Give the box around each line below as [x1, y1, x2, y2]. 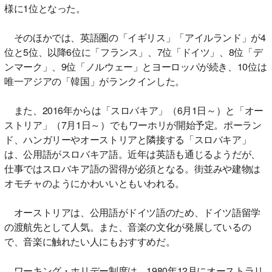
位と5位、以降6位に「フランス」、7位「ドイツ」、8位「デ [4, 44, 263, 59]
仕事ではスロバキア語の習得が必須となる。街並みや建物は [4, 161, 260, 175]
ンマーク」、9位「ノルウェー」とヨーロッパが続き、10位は [4, 59, 267, 73]
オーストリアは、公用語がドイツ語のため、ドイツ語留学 [4, 205, 260, 219]
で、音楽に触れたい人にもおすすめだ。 [4, 234, 175, 248]
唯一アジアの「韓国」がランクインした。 [4, 73, 185, 88]
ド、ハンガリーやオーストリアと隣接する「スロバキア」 [4, 132, 251, 146]
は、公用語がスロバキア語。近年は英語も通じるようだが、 [4, 146, 260, 161]
